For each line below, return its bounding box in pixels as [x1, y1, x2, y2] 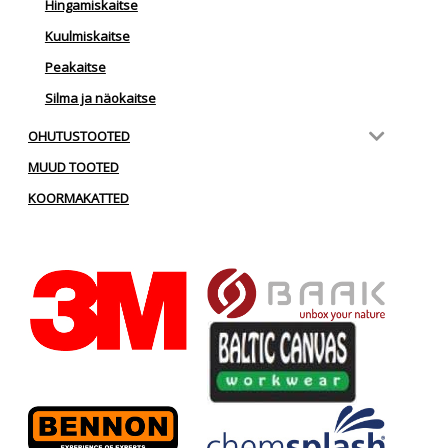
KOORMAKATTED [28, 188, 129, 207]
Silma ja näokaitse [44, 89, 156, 108]
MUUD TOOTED [28, 157, 119, 176]
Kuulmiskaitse [44, 27, 130, 46]
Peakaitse [44, 58, 106, 77]
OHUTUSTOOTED [28, 126, 130, 145]
